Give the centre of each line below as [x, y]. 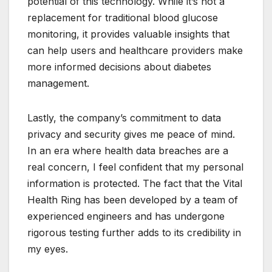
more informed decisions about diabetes [119, 67]
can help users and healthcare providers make [135, 51]
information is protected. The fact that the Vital [135, 184]
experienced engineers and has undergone [126, 216]
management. [58, 83]
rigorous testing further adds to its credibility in [134, 233]
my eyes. [48, 249]
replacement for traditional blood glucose [123, 18]
